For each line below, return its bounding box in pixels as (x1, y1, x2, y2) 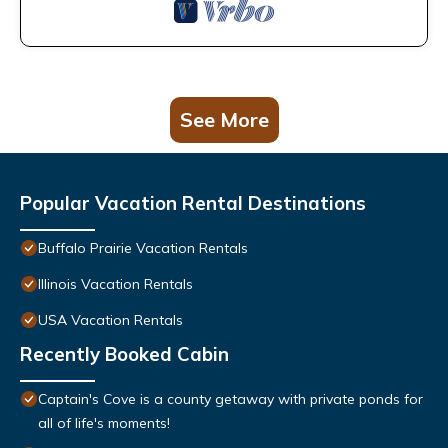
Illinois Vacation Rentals (38, 275, 193, 294)
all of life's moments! (38, 414, 170, 433)
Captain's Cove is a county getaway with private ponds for (38, 390, 423, 409)
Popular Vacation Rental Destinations (20, 191, 366, 216)
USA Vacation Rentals (38, 311, 183, 330)
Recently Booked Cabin (20, 342, 229, 367)
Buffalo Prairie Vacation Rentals (38, 239, 248, 258)
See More (179, 107, 269, 133)
